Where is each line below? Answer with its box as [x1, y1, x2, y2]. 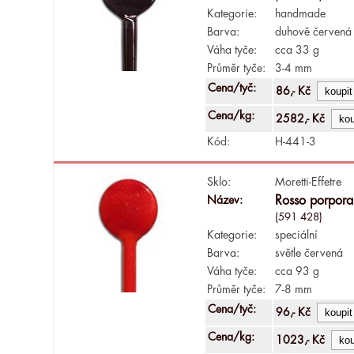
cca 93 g [275, 265, 320, 277]
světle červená [275, 247, 344, 258]
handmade [275, 7, 326, 19]
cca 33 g [275, 43, 320, 55]
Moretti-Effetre [275, 175, 342, 187]
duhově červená [275, 25, 352, 37]
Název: [207, 194, 243, 205]
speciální [275, 228, 318, 240]
